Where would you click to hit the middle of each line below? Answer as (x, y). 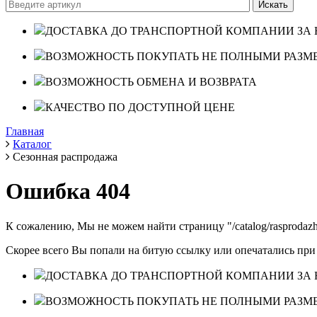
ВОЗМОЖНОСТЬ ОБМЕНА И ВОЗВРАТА (151, 82)
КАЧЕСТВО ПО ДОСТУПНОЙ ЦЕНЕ (140, 107)
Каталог (32, 144)
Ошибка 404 (68, 191)
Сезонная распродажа (65, 157)
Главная (25, 131)
